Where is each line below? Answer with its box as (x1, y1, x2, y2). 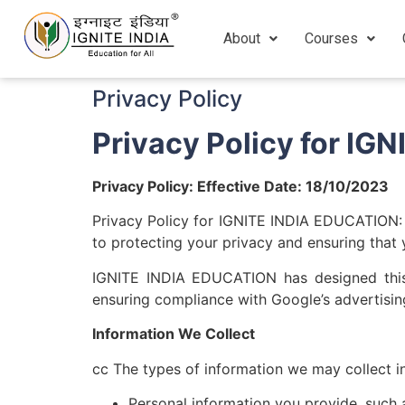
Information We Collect (92, 325, 255, 344)
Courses (304, 30, 358, 47)
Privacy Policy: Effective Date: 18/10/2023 (92, 177, 389, 195)
